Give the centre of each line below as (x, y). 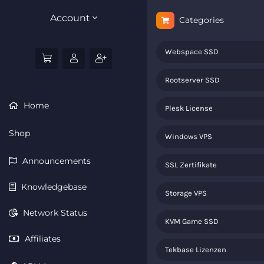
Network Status (54, 213)
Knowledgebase (53, 187)
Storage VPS (186, 193)
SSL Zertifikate (191, 165)
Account (71, 18)
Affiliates (42, 239)
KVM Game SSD (192, 221)
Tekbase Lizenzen (196, 250)
